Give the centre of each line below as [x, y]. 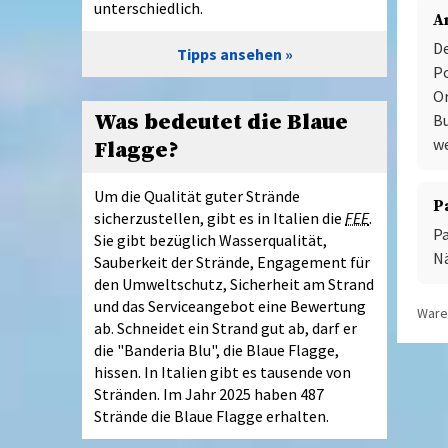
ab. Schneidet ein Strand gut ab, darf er [225, 327]
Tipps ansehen [229, 53]
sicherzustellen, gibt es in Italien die [219, 217]
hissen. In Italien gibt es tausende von [222, 371]
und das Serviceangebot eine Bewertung [230, 305]
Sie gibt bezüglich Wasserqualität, [210, 239]
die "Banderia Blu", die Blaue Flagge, [216, 349]
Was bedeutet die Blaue [221, 122]
